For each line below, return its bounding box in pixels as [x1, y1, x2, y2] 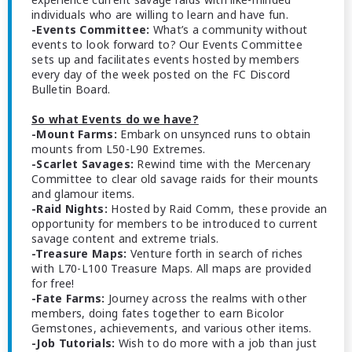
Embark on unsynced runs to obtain [116, 126, 311, 141]
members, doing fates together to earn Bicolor [31, 306, 284, 321]
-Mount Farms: [31, 126, 117, 141]
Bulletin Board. [31, 82, 111, 97]
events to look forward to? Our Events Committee [31, 37, 303, 52]
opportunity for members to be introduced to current [31, 216, 318, 231]
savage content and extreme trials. [31, 231, 219, 246]
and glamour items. [31, 186, 135, 201]
